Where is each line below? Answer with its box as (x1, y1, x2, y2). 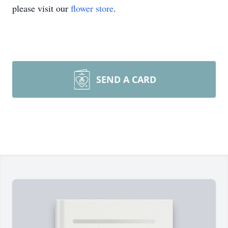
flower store (71, 2, 113, 14)
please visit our (12, 2, 71, 14)
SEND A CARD (96, 73, 156, 85)
